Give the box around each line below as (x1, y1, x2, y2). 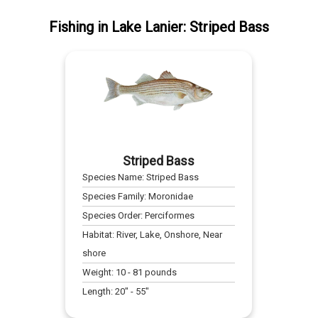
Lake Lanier (111, 18, 183, 36)
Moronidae (148, 191, 194, 202)
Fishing (48, 18, 94, 36)
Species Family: (82, 191, 149, 202)
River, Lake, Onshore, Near (116, 229, 223, 241)
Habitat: (82, 229, 117, 241)
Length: (82, 286, 116, 297)
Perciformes (145, 210, 195, 221)
